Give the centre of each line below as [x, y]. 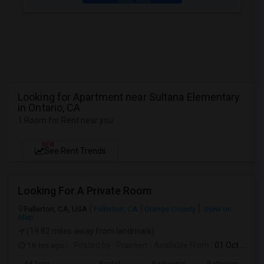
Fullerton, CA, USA [56, 209]
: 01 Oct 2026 [225, 245]
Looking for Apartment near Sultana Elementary [129, 97]
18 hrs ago [45, 245]
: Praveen [129, 245]
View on [217, 209]
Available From [181, 245]
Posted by [92, 245]
